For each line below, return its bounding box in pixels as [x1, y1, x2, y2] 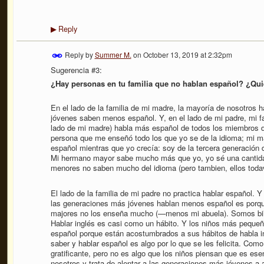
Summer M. [94, 49, 131, 60]
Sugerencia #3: [50, 64, 102, 75]
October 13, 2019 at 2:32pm [143, 49, 232, 60]
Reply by [62, 49, 95, 60]
